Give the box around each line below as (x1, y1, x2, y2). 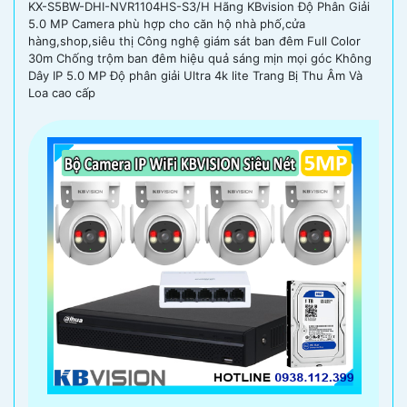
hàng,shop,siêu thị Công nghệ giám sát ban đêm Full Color (28, 33, 361, 48)
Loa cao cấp (28, 84, 95, 100)
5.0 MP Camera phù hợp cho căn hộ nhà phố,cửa (28, 15, 305, 31)
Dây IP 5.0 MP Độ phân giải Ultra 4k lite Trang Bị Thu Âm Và (28, 67, 362, 83)
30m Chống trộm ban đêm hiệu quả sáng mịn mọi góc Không (28, 50, 372, 65)
